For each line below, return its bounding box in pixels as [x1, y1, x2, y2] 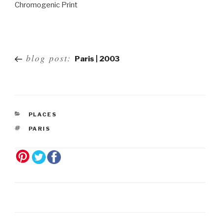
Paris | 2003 [75, 55, 120, 64]
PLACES [28, 111, 57, 118]
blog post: [22, 52, 75, 64]
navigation [14, 58, 63, 70]
